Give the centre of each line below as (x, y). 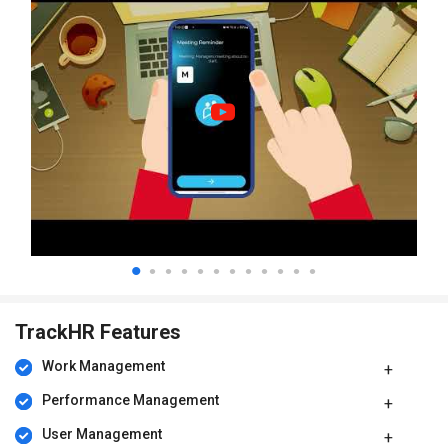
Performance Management (130, 400)
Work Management (103, 366)
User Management (101, 434)
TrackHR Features (98, 332)
